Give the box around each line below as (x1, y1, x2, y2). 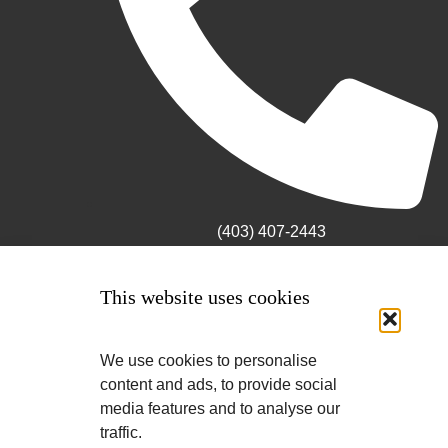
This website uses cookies (100, 286, 310, 308)
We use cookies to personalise (100, 352, 317, 369)
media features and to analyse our (100, 400, 340, 417)
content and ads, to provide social (100, 376, 337, 393)
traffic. (100, 424, 142, 441)
